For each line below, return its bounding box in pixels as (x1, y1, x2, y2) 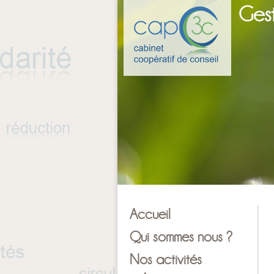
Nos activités (130, 251, 202, 267)
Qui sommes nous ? (130, 228, 232, 244)
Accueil (130, 206, 171, 221)
